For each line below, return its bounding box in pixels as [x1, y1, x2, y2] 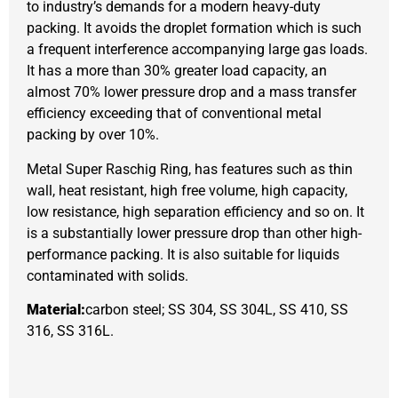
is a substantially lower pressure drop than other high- [27, 224, 362, 242]
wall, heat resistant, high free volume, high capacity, [27, 181, 347, 199]
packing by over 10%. [27, 126, 159, 144]
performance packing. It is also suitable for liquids [27, 245, 339, 263]
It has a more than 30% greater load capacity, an [27, 62, 327, 80]
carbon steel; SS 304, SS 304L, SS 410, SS [85, 301, 348, 319]
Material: [27, 301, 85, 319]
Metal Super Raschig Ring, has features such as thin [27, 160, 353, 178]
